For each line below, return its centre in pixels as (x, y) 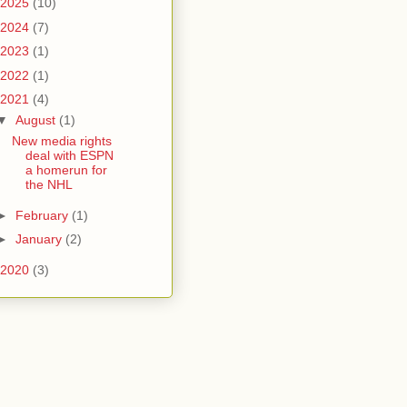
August (37, 120)
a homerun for (66, 170)
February (43, 215)
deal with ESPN (69, 156)
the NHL (49, 185)
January (40, 239)
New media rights (61, 141)
